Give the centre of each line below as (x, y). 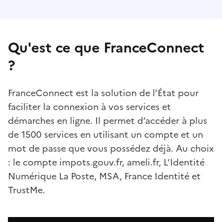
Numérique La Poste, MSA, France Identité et (104, 176)
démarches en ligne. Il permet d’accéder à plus (108, 121)
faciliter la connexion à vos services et (89, 107)
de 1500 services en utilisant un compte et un (106, 135)
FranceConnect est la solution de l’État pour (103, 93)
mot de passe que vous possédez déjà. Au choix (111, 149)
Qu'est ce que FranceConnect (106, 48)
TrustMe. (27, 190)
